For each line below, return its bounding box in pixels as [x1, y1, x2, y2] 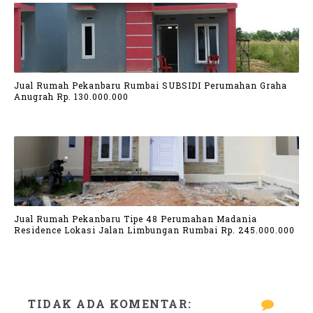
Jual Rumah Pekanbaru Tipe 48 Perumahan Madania [14, 212, 257, 224]
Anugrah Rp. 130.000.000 [14, 90, 129, 102]
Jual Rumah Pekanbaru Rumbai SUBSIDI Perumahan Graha [14, 79, 287, 91]
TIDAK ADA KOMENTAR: [28, 296, 192, 311]
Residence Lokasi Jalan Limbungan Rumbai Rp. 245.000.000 [14, 224, 295, 235]
